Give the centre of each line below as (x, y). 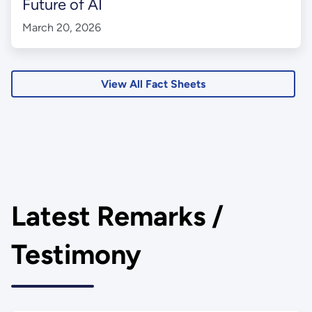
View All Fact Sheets (154, 84)
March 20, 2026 (61, 28)
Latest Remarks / (117, 217)
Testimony (76, 255)
